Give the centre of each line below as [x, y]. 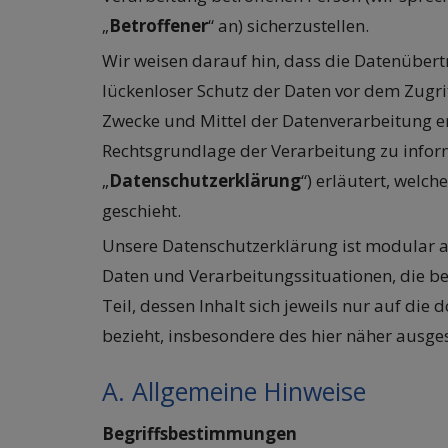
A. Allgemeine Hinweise [234, 391]
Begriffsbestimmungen [199, 434]
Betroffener [158, 26]
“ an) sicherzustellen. [288, 26]
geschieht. [141, 211]
